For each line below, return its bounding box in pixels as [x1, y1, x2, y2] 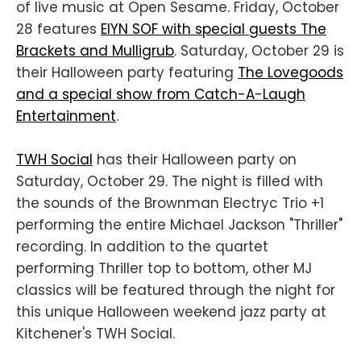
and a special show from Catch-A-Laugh [16, 84, 305, 104]
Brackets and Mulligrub [16, 40, 174, 60]
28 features [16, 19, 101, 39]
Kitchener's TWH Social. [16, 323, 175, 343]
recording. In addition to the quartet [16, 236, 268, 256]
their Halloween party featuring [16, 62, 238, 82]
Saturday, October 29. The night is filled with [16, 171, 323, 191]
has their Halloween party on [93, 149, 297, 169]
